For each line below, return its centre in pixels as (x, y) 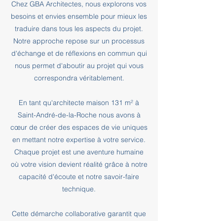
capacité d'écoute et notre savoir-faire (79, 177)
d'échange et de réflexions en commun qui (79, 53)
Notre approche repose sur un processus (79, 41)
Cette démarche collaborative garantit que (79, 214)
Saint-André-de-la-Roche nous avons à (79, 115)
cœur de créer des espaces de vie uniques (79, 127)
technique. (79, 189)
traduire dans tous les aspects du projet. (79, 29)
